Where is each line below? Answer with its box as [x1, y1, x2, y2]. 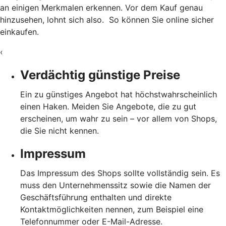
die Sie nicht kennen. [20, 125, 99, 136]
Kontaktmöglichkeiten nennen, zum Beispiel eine [20, 204, 203, 214]
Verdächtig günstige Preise [20, 67, 180, 82]
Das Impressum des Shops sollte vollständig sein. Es [20, 167, 220, 178]
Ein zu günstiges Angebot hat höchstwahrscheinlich [20, 89, 217, 99]
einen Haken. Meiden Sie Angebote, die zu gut [20, 101, 196, 111]
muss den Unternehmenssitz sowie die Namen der [20, 180, 211, 190]
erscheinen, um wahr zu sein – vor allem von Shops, [20, 113, 217, 124]
